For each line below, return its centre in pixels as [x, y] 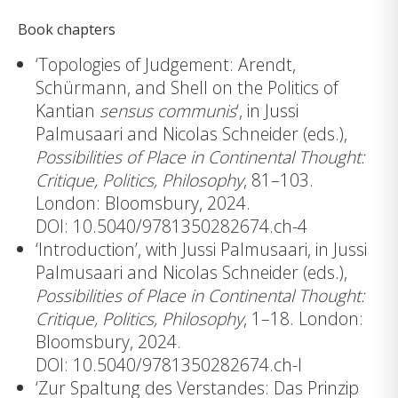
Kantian [68, 111]
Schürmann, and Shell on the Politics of [187, 88]
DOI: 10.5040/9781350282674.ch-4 [171, 227]
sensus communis [168, 111]
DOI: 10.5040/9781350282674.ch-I [169, 365]
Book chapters [67, 30]
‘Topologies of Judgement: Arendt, [166, 65]
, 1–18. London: [303, 319]
